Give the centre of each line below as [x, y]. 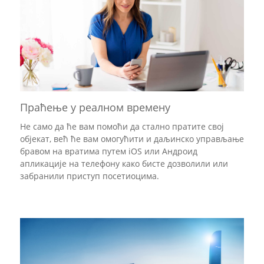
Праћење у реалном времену [95, 108]
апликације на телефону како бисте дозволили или [124, 164]
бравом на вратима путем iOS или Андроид [109, 151]
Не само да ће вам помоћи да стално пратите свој [122, 127]
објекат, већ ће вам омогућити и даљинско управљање [132, 139]
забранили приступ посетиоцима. [90, 176]
